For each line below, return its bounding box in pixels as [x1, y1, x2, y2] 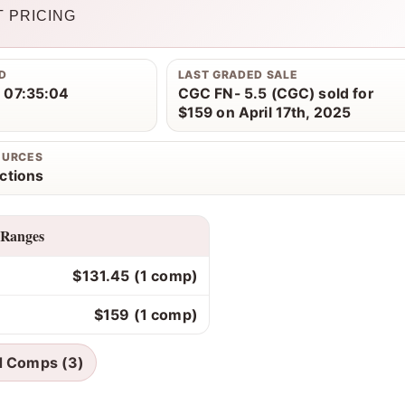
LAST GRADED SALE [177, 67, 298, 81]
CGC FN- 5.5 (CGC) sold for [177, 84, 373, 102]
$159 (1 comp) [93, 305, 198, 324]
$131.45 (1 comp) [72, 266, 198, 285]
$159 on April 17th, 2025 [177, 103, 352, 121]
